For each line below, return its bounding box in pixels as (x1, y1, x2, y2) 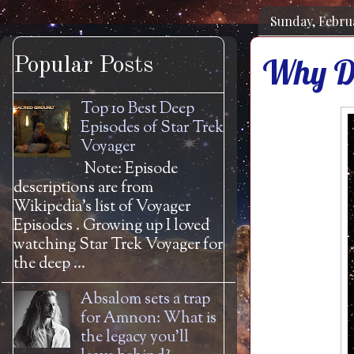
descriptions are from (13, 177, 153, 200)
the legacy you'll (81, 326, 189, 349)
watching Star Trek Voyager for (13, 234, 223, 257)
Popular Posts (13, 54, 153, 77)
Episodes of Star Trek (81, 117, 224, 140)
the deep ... (13, 253, 85, 276)
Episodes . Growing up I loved (13, 215, 209, 238)
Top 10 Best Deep (81, 98, 194, 121)
